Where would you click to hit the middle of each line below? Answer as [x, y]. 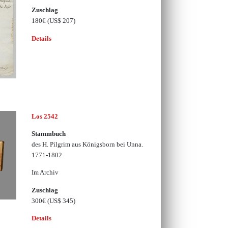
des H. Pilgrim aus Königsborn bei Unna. [87, 145]
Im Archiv [45, 173]
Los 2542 [45, 116]
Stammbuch [48, 134]
